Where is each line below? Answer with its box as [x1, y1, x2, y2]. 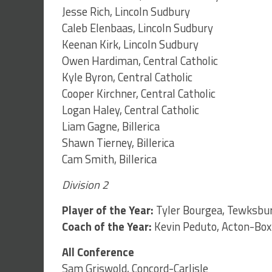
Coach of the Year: [62, 218, 152, 236]
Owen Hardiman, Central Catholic [62, 52, 218, 70]
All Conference [62, 243, 134, 261]
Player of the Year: [62, 202, 154, 219]
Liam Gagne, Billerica [62, 118, 160, 135]
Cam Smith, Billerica [62, 151, 157, 168]
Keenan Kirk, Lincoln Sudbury [62, 36, 199, 53]
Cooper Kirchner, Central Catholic [62, 85, 216, 103]
